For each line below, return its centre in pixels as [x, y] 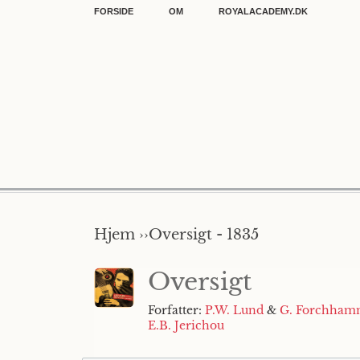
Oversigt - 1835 [204, 235]
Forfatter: [176, 310]
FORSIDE [114, 11]
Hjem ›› [121, 235]
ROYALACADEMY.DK [263, 11]
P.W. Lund [234, 310]
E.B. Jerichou [186, 325]
